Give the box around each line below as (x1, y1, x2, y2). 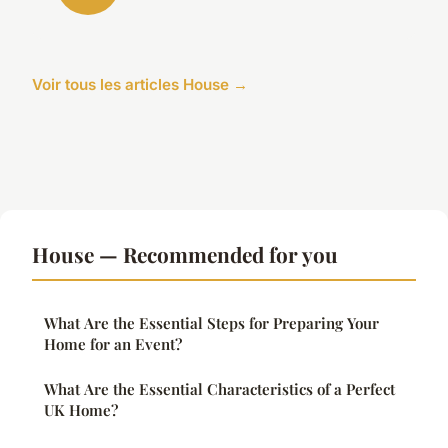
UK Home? (44, 399, 118, 420)
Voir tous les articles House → (32, 74, 248, 94)
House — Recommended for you (32, 239, 338, 268)
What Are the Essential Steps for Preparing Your (44, 312, 379, 333)
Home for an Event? (44, 333, 182, 354)
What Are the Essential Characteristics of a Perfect (44, 378, 395, 399)
